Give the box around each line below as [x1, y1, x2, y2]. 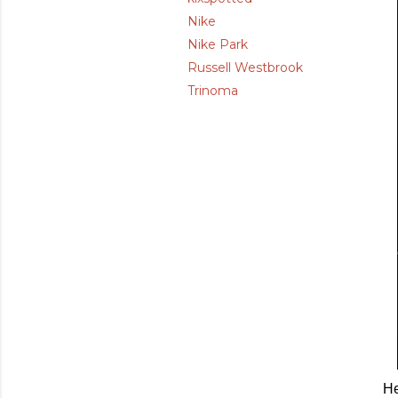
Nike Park [187, 36, 248, 53]
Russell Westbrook [187, 60, 303, 76]
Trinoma [187, 83, 238, 99]
